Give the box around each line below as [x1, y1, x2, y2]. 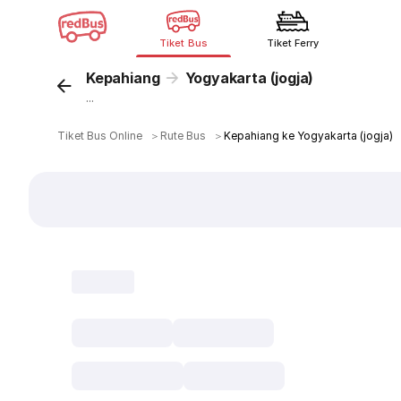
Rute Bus [160, 129, 207, 142]
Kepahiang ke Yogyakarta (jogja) [224, 129, 393, 142]
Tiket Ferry [266, 37, 320, 49]
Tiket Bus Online [57, 129, 143, 142]
